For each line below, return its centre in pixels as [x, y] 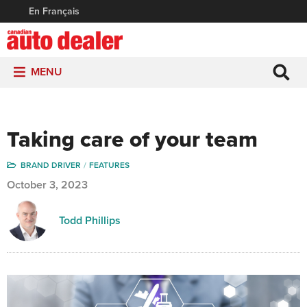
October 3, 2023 [47, 185]
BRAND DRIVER [51, 165]
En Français [54, 11]
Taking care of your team [132, 140]
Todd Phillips [90, 221]
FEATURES [109, 165]
